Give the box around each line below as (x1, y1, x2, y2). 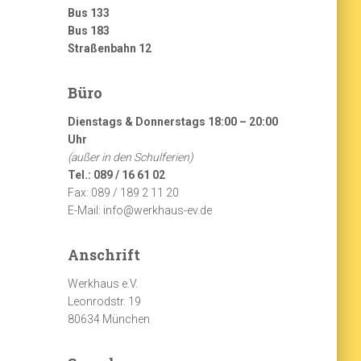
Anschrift (67, 244, 140, 264)
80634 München (67, 312, 150, 326)
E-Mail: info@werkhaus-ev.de (67, 203, 212, 217)
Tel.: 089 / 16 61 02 (67, 168, 165, 181)
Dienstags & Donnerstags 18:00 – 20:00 (67, 114, 278, 128)
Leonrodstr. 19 (67, 294, 141, 308)
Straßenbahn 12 (67, 41, 151, 55)
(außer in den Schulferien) (67, 150, 193, 164)
